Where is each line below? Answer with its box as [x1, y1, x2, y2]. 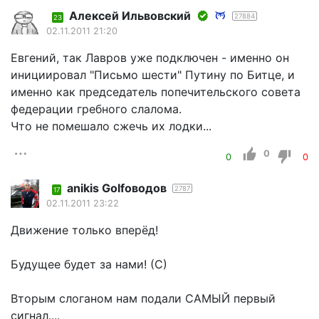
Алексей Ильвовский [69, 9, 191, 23]
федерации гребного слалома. [11, 102, 182, 117]
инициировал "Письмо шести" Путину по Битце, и [11, 68, 295, 83]
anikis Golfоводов [67, 181, 167, 196]
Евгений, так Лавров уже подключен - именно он [11, 51, 289, 66]
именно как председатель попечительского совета [11, 85, 300, 100]
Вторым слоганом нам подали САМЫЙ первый [11, 291, 276, 306]
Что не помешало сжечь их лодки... [11, 119, 211, 134]
